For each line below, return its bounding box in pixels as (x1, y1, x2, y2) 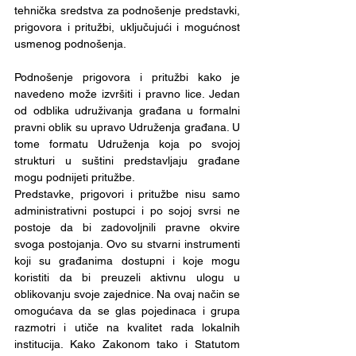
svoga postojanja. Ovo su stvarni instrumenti (14, 238, 240, 250)
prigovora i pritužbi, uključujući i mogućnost (14, 21, 240, 33)
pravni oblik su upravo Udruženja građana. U (14, 121, 240, 133)
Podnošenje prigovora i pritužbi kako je (14, 71, 240, 83)
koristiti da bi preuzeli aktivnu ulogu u (14, 271, 240, 284)
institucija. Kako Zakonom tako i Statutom (14, 338, 240, 350)
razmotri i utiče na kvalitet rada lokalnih (14, 321, 240, 334)
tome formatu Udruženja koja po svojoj (14, 137, 240, 150)
